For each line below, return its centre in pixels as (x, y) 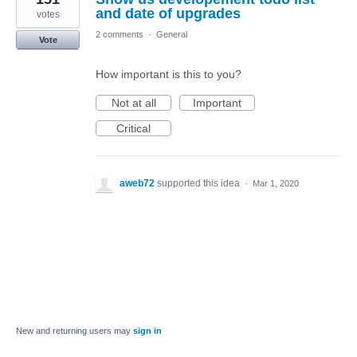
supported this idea (200, 183)
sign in (147, 330)
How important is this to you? (169, 74)
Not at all (133, 102)
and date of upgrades (168, 13)
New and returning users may (75, 330)
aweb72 (137, 183)
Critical (133, 128)
